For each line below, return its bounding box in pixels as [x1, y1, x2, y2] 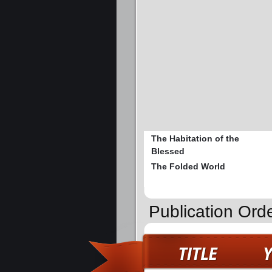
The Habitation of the [151, 134, 239, 144]
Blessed [151, 146, 185, 157]
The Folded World [151, 161, 225, 172]
